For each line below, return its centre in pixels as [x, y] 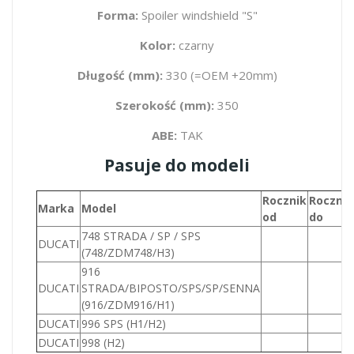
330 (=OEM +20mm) [220, 75]
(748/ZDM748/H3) [128, 252]
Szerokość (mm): [165, 105]
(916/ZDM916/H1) [128, 304]
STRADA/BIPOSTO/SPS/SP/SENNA [171, 288]
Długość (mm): [120, 75]
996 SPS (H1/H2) [124, 323]
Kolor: [158, 45]
